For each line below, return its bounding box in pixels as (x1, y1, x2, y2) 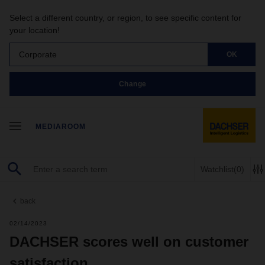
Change (118, 79, 147, 88)
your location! (9, 25, 60, 35)
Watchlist (201, 164, 234, 174)
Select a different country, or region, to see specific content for (9, 13, 241, 22)
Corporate (19, 49, 57, 59)
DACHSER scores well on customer (9, 234, 248, 250)
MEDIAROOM (35, 122, 86, 131)
